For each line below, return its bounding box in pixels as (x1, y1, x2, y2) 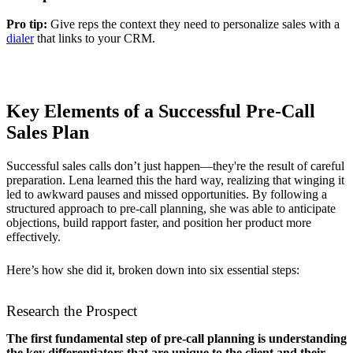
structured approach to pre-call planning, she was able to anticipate (6, 201, 336, 215)
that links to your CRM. (34, 31, 155, 45)
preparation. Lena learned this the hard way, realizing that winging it (6, 173, 344, 187)
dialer (6, 31, 34, 45)
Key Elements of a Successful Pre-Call (6, 100, 315, 121)
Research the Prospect (6, 302, 137, 319)
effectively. (6, 229, 64, 243)
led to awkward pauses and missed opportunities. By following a (6, 187, 327, 201)
